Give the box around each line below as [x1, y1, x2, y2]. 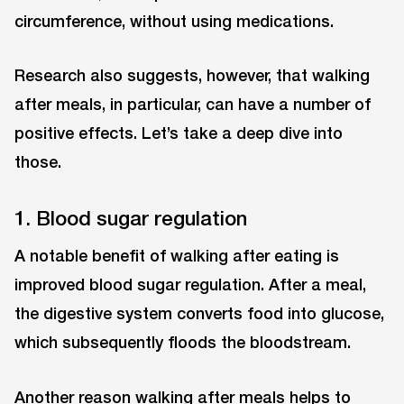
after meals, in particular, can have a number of [14, 94, 371, 115]
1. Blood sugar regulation [14, 205, 247, 230]
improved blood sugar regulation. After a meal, [14, 273, 366, 294]
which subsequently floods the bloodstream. [14, 331, 351, 352]
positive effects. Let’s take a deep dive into [14, 123, 343, 143]
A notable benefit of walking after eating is [14, 244, 339, 265]
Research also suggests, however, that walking [14, 65, 370, 86]
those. [14, 151, 61, 172]
